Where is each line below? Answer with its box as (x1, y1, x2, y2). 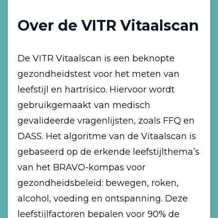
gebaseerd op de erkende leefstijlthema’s (18, 146, 200, 157)
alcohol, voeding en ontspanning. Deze (18, 193, 188, 204)
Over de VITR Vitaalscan (18, 17, 199, 35)
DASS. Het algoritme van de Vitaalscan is (18, 131, 196, 142)
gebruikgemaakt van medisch (18, 100, 150, 110)
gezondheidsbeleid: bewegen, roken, (18, 178, 179, 188)
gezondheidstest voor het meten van (18, 69, 180, 79)
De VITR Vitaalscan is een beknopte (18, 53, 175, 64)
